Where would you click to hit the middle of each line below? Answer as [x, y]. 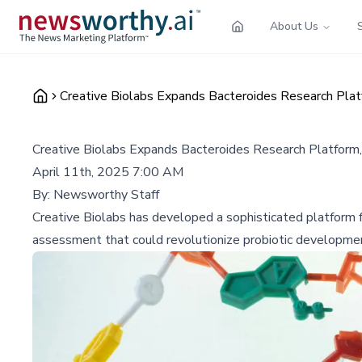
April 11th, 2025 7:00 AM [108, 172]
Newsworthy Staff [106, 194]
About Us [294, 26]
